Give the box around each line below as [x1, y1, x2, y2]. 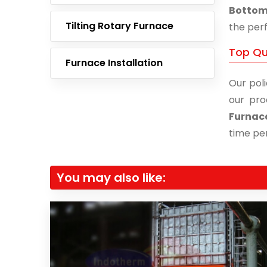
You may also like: [57, 169, 166, 186]
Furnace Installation [66, 56, 163, 70]
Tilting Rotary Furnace [66, 19, 173, 33]
